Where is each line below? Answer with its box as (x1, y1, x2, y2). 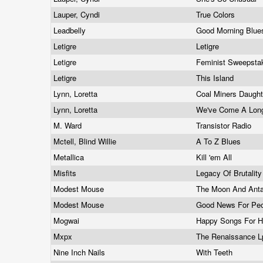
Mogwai (53, 215, 82, 226)
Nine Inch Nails (53, 247, 107, 258)
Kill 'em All (196, 151, 234, 163)
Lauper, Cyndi (53, 9, 102, 20)
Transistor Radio (196, 120, 254, 131)
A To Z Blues (196, 136, 243, 147)
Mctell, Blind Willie (53, 136, 119, 147)
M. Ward (53, 120, 84, 131)
